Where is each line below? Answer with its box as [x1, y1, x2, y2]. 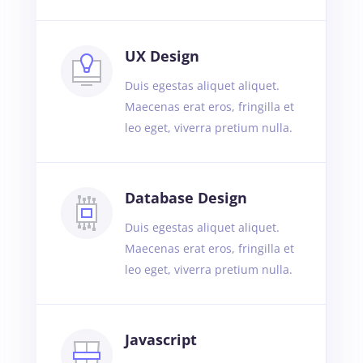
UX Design [124, 45, 199, 66]
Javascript [124, 329, 197, 349]
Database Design [124, 187, 247, 207]
